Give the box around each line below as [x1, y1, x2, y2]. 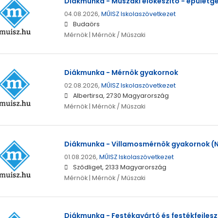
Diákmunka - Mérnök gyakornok [64, 68, 178, 78]
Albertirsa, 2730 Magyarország [73, 91, 169, 100]
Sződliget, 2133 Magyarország [73, 163, 166, 172]
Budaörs [73, 20, 100, 29]
